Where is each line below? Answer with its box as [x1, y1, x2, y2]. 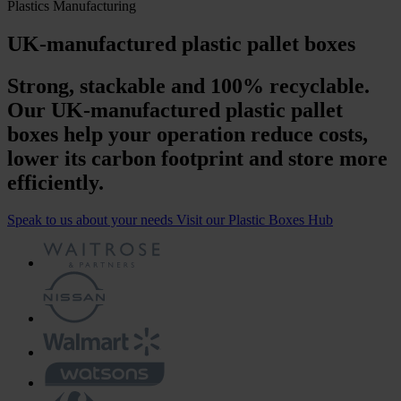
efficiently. [7, 170, 104, 194]
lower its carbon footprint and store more [7, 146, 388, 170]
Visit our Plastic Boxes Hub [176, 212, 333, 228]
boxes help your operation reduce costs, [7, 122, 368, 146]
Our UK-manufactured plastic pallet [7, 98, 343, 122]
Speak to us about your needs [7, 212, 176, 228]
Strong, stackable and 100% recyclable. [7, 73, 370, 98]
